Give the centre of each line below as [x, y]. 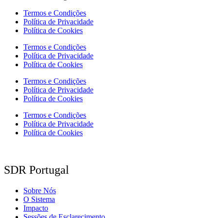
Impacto [36, 208]
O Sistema [39, 199]
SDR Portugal [36, 170]
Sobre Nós [40, 190]
